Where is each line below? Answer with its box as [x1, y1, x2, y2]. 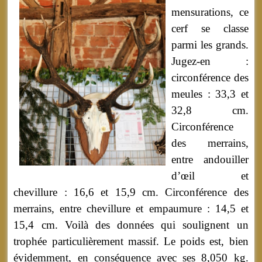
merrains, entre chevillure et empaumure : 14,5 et [13, 202, 249, 215]
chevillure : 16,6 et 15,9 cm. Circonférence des [13, 186, 249, 199]
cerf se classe [171, 22, 249, 35]
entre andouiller [171, 153, 249, 166]
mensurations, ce [171, 6, 249, 19]
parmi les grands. [171, 39, 249, 51]
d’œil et [171, 170, 249, 182]
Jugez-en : [171, 55, 249, 68]
